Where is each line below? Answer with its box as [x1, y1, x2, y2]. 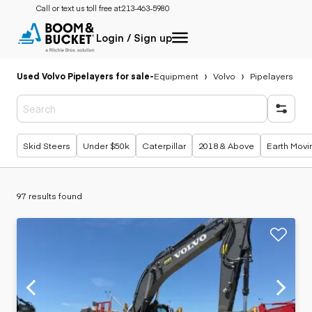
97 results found [17, 189, 82, 201]
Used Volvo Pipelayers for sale [17, 70, 150, 81]
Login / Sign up [96, 31, 172, 45]
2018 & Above [198, 139, 254, 151]
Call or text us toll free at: [36, 3, 122, 13]
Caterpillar [142, 139, 186, 151]
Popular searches [34, 132, 106, 143]
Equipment [154, 70, 198, 81]
